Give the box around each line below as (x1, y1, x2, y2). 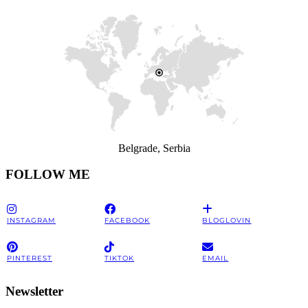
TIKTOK (104, 253, 135, 263)
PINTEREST (7, 253, 52, 263)
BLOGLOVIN (202, 215, 252, 225)
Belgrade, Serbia (118, 142, 190, 154)
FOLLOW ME (5, 167, 90, 182)
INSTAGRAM (7, 215, 56, 225)
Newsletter (5, 283, 63, 298)
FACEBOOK (104, 215, 151, 225)
